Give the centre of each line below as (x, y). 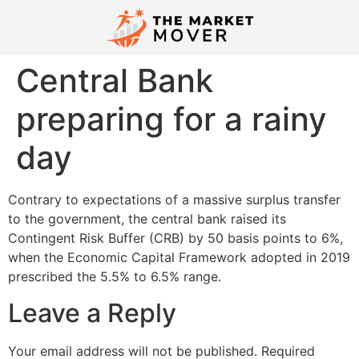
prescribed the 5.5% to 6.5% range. (115, 277)
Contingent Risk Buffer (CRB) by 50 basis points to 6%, (175, 238)
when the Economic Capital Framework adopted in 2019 (179, 258)
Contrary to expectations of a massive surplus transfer (174, 200)
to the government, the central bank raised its (147, 219)
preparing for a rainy (171, 119)
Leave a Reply (92, 313)
